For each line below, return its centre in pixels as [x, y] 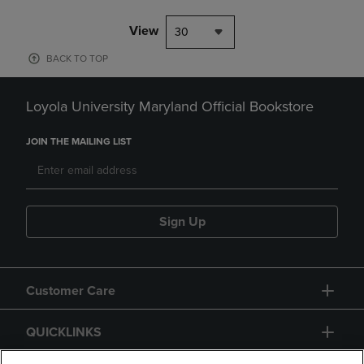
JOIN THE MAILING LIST [79, 141]
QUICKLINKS [64, 332]
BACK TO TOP [77, 58]
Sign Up [182, 222]
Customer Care [71, 291]
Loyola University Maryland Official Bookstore [170, 106]
